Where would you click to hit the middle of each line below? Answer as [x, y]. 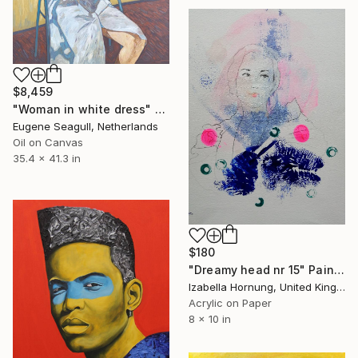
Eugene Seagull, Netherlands [86, 126]
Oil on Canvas [48, 142]
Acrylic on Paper [230, 302]
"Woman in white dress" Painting [160, 109]
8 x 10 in [210, 318]
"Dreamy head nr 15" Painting [339, 269]
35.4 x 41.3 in [47, 158]
